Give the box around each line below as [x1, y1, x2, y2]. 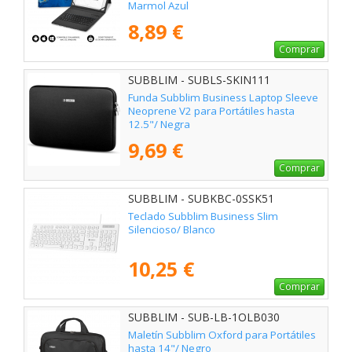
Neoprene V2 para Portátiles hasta [128, 104, 295, 119]
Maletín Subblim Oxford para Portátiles [128, 328, 316, 343]
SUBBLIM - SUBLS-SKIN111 [128, 72, 270, 88]
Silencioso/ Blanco [128, 222, 215, 237]
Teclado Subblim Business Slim [128, 209, 278, 224]
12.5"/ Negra [128, 117, 190, 132]
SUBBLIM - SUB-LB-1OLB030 [128, 310, 280, 325]
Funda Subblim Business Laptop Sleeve [128, 90, 318, 105]
